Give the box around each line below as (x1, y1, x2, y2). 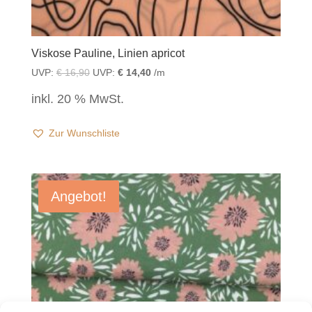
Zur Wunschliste (48, 127, 120, 139)
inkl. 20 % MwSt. (31, 92, 124, 107)
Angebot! (50, 188, 107, 204)
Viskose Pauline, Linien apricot (31, 47, 185, 60)
